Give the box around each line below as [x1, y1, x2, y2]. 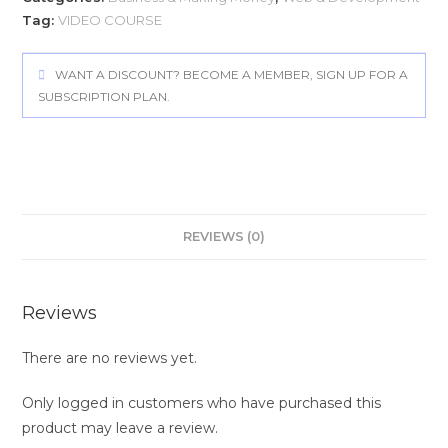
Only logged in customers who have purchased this [22, 393, 382, 412]
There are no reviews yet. [22, 348, 198, 367]
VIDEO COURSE [58, 11, 163, 28]
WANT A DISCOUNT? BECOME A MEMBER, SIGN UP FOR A [55, 66, 409, 82]
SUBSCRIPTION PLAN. [38, 88, 171, 104]
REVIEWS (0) [183, 228, 265, 244]
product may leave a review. [22, 418, 219, 437]
